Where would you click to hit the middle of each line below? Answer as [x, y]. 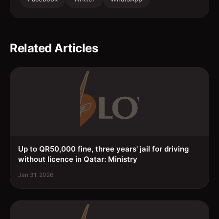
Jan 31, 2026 [36, 175]
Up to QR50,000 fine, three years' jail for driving [103, 149]
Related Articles [54, 48]
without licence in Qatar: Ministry [78, 159]
